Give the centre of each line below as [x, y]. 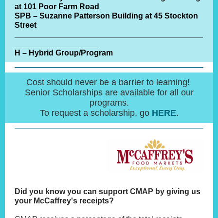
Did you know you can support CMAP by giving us [108, 191]
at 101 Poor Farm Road [57, 7]
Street [26, 25]
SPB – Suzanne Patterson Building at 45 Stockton [106, 16]
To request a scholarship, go [96, 113]
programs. [109, 103]
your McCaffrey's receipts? [65, 201]
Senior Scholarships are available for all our [109, 92]
